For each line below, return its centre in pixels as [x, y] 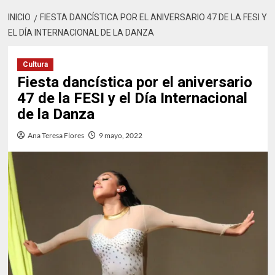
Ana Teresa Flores [56, 135]
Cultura [35, 64]
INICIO [19, 17]
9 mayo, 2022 [120, 135]
